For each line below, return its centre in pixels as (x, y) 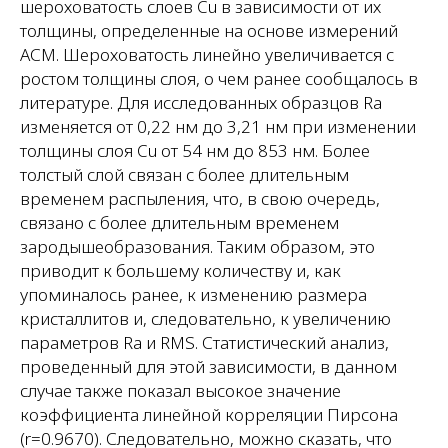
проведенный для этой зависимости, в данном (208, 366)
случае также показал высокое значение (180, 390)
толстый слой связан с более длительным (184, 174)
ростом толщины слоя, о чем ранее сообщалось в (219, 78)
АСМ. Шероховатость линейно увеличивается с (207, 54)
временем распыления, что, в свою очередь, (200, 198)
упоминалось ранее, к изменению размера (193, 294)
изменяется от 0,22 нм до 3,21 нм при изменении (218, 126)
